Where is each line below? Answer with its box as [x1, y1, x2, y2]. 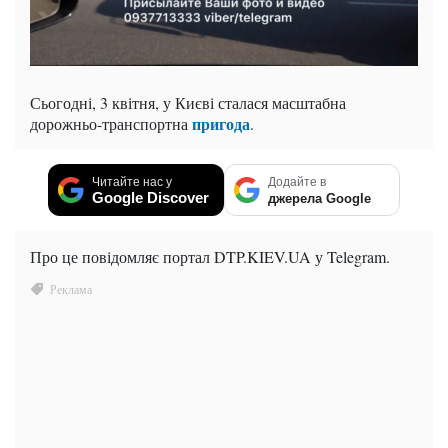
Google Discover [92, 188, 209, 206]
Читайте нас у [92, 174, 172, 189]
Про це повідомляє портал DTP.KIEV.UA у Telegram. [30, 245, 390, 267]
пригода [192, 111, 250, 135]
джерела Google [268, 190, 371, 206]
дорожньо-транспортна [30, 112, 192, 134]
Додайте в [268, 174, 326, 189]
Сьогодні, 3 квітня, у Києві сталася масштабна [30, 91, 346, 113]
